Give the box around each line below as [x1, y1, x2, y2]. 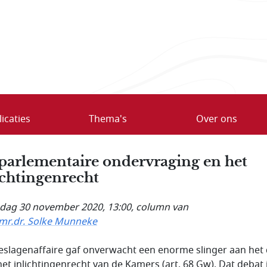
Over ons [195, 111, 237, 126]
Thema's [88, 111, 127, 126]
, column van [131, 200, 188, 215]
